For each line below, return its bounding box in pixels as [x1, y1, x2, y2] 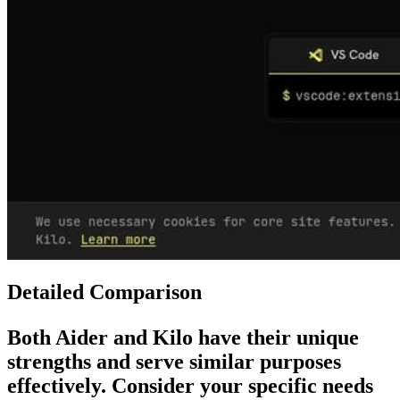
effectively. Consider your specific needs [7, 374, 373, 398]
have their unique [193, 326, 359, 350]
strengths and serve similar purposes [7, 350, 341, 374]
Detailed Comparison [7, 280, 202, 304]
